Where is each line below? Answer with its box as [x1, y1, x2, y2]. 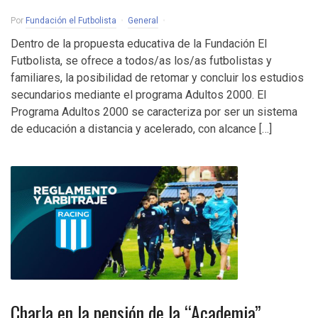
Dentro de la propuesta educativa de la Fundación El [11, 37, 267, 50]
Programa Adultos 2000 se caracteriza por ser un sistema [11, 105, 297, 119]
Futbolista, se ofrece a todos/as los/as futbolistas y [11, 54, 272, 67]
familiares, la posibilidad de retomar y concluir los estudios [11, 71, 304, 84]
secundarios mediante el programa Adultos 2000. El [11, 88, 266, 102]
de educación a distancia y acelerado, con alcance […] [11, 122, 272, 136]
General [128, 16, 158, 26]
